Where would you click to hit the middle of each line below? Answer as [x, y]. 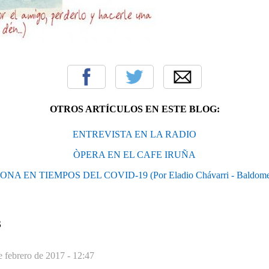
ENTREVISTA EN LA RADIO [134, 134]
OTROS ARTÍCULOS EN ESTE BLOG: [134, 109]
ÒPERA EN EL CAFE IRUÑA [134, 154]
